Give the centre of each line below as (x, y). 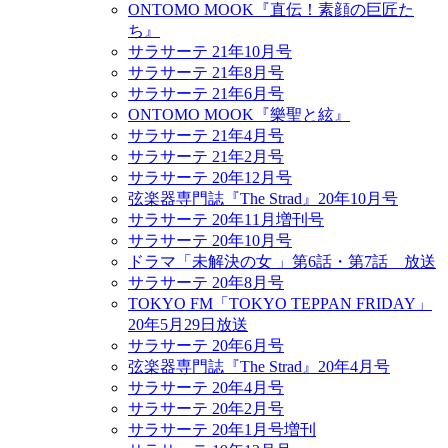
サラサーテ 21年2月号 (206, 156)
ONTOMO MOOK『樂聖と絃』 (239, 114)
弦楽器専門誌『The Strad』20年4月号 (259, 366)
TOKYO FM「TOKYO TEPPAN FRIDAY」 (280, 303)
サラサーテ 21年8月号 (206, 72)
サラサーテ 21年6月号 (206, 93)
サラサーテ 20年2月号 (206, 408)
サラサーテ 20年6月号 (206, 345)
